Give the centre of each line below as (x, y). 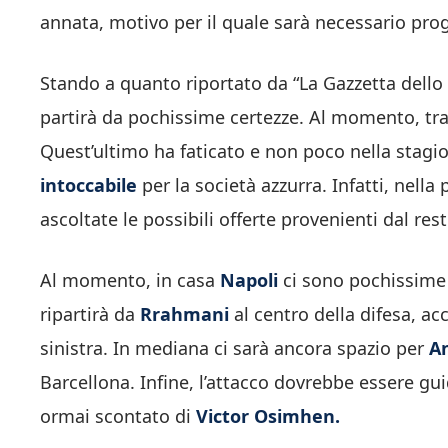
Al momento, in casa (130, 279)
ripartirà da (90, 313)
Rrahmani (184, 313)
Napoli (249, 279)
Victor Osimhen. (268, 415)
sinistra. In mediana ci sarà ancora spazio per (234, 347)
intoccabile (88, 184)
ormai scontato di (118, 415)
